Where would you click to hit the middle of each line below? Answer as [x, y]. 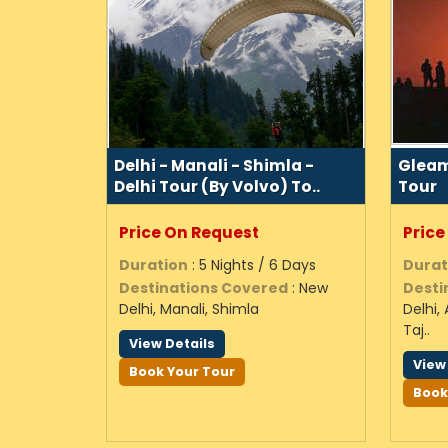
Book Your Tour [182, 371]
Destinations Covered [203, 288]
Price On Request [189, 232]
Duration [153, 265]
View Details [172, 343]
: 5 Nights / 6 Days [252, 265]
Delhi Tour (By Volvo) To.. [217, 186]
